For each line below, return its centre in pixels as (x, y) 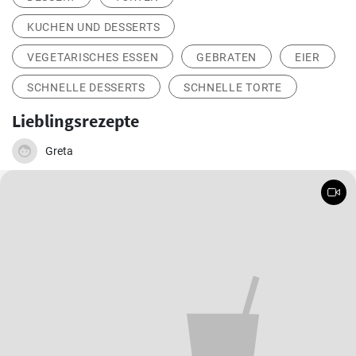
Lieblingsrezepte (75, 121)
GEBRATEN (226, 58)
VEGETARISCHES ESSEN (93, 58)
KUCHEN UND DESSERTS (94, 27)
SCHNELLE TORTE (232, 88)
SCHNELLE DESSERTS (86, 88)
